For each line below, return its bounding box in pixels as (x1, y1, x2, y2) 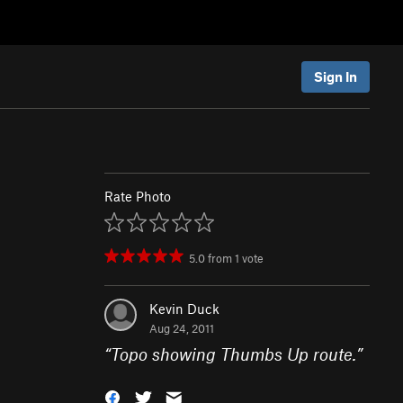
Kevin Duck (149, 300, 219, 317)
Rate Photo (104, 188, 171, 204)
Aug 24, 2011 (149, 321, 214, 336)
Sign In (314, 67, 357, 85)
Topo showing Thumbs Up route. (111, 344, 356, 364)
